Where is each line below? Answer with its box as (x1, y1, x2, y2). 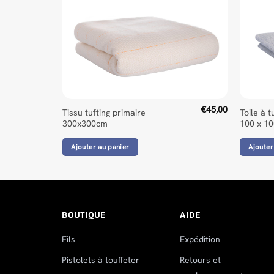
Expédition (180, 234, 221, 245)
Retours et (180, 254, 221, 266)
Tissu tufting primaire (62, 107, 146, 119)
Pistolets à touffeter (61, 254, 139, 266)
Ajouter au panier (71, 142, 130, 151)
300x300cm (62, 118, 108, 130)
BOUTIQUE (61, 210, 106, 221)
